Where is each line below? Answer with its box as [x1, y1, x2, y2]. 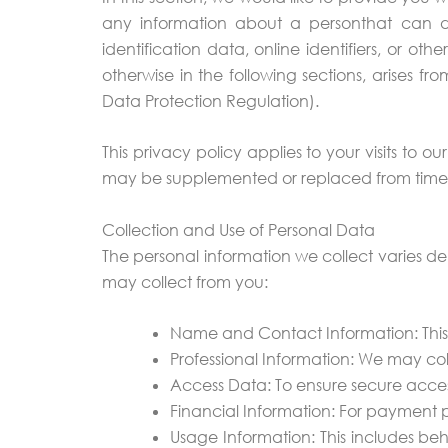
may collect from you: [102, 271, 268, 292]
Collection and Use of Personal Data [102, 219, 375, 240]
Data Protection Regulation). [102, 90, 319, 111]
